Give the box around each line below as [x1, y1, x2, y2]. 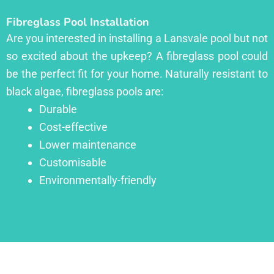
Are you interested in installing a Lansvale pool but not [6, 31, 268, 45]
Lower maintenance [39, 138, 136, 151]
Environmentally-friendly [39, 173, 157, 187]
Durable [39, 102, 77, 116]
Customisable [39, 155, 106, 169]
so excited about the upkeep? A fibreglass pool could [6, 49, 268, 62]
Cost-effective [39, 120, 108, 133]
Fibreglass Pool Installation [6, 14, 149, 29]
